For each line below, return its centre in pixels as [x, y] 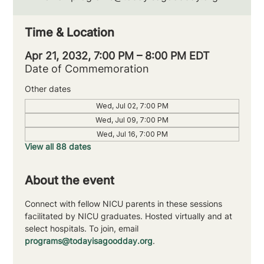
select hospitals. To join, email [83, 229]
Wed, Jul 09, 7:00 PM [132, 120]
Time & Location [70, 33]
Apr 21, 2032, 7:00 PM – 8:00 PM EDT [118, 56]
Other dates [48, 89]
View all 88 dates [58, 147]
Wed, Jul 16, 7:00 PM [132, 134]
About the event [70, 181]
